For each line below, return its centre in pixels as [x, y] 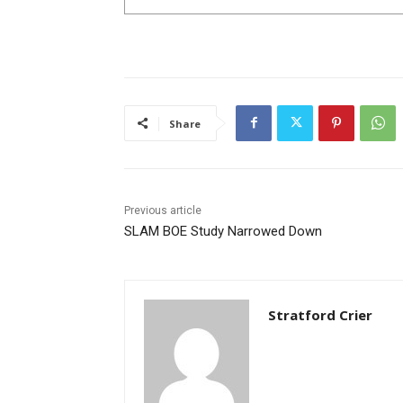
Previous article [163, 210]
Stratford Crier [320, 314]
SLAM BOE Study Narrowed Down [223, 231]
